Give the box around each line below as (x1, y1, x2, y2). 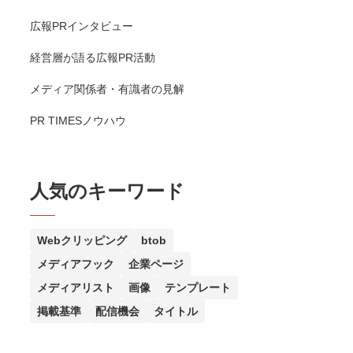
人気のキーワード (30, 180, 184, 202)
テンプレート (165, 281, 231, 294)
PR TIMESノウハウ (30, 114, 126, 127)
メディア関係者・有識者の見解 (30, 83, 184, 95)
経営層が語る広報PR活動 (30, 51, 155, 64)
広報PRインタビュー (30, 20, 133, 32)
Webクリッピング (37, 234, 127, 247)
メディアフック (37, 258, 114, 270)
